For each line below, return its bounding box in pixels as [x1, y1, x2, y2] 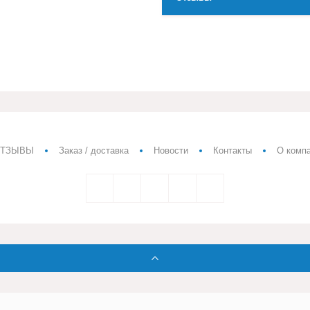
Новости [154, 145, 188, 156]
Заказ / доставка [59, 145, 129, 156]
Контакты [213, 145, 252, 156]
